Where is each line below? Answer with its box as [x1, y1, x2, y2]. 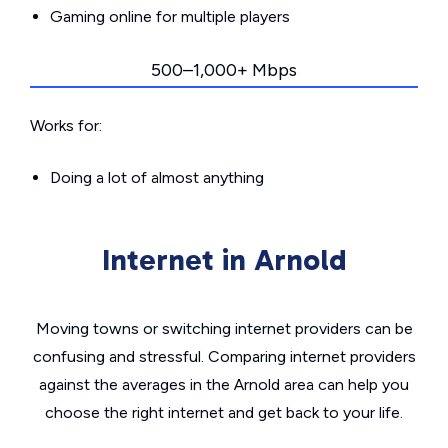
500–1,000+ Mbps [151, 59, 297, 81]
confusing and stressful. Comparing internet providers [32, 347, 416, 366]
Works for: [30, 116, 102, 135]
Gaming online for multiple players [50, 7, 290, 26]
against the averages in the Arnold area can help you [39, 375, 409, 394]
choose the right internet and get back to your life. [45, 403, 403, 422]
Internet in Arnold [101, 242, 347, 278]
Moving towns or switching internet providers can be [35, 319, 413, 338]
